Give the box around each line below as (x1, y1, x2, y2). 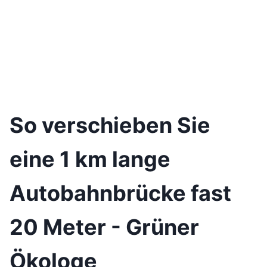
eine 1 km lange (10, 146, 170, 172)
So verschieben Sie (10, 112, 210, 138)
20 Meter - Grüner (10, 214, 199, 240)
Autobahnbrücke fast (10, 180, 231, 206)
